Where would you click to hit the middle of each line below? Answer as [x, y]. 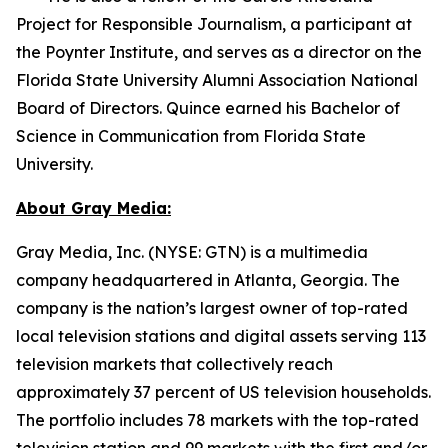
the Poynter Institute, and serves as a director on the [219, 51]
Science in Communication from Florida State [191, 135]
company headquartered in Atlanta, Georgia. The [208, 279]
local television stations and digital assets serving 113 [221, 335]
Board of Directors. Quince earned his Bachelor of [208, 107]
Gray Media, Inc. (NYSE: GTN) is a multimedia [192, 251]
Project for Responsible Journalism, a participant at [214, 23]
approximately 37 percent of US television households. [223, 391]
